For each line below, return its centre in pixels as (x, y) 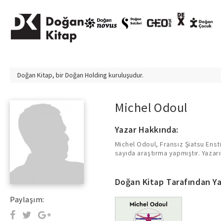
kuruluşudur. (125, 75)
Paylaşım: (27, 199)
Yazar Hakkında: (147, 129)
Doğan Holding (86, 75)
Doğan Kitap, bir (41, 75)
